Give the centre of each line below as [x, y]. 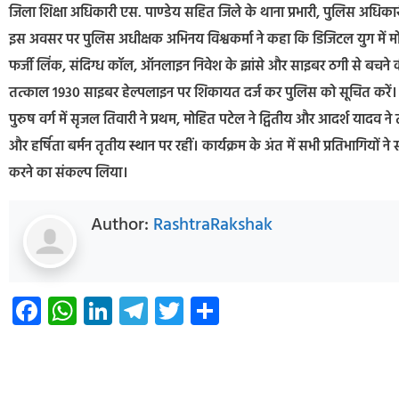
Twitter [229, 310]
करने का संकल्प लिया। [69, 174]
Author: [122, 225]
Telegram [206, 310]
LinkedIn [166, 310]
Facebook [102, 310]
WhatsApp [144, 310]
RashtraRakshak [213, 225]
